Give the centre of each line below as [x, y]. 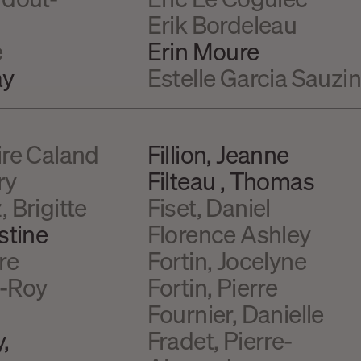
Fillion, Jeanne [218, 154]
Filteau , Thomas [231, 180]
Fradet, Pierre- [220, 340]
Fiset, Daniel [209, 207]
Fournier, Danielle [235, 313]
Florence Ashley [229, 233]
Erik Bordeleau [222, 24]
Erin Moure [203, 50]
